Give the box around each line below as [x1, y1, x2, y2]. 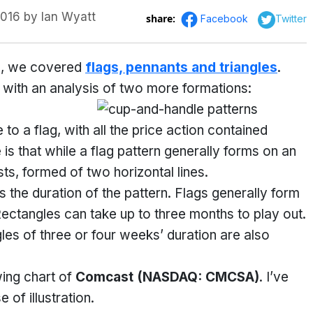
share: [146, 11, 178, 25]
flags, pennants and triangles [85, 59, 277, 75]
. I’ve [259, 269, 289, 285]
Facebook [201, 12, 251, 24]
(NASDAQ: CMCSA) [137, 269, 259, 285]
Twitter [275, 12, 307, 24]
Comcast [75, 269, 137, 285]
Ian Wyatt [41, 10, 96, 24]
